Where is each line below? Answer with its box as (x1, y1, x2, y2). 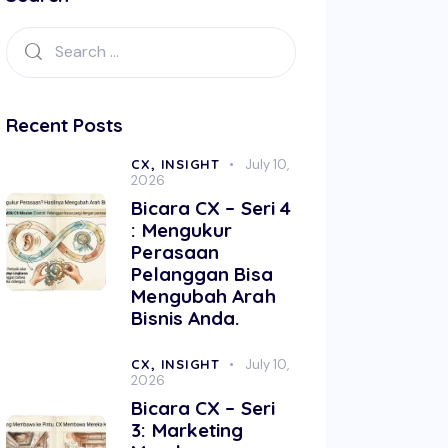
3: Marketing (131, 417, 244, 442)
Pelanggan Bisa (131, 261, 273, 286)
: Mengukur (131, 217, 233, 242)
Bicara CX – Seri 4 (131, 195, 292, 220)
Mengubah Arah (131, 283, 276, 308)
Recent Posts (6, 112, 124, 137)
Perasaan (131, 239, 220, 264)
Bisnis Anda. (131, 305, 240, 330)
